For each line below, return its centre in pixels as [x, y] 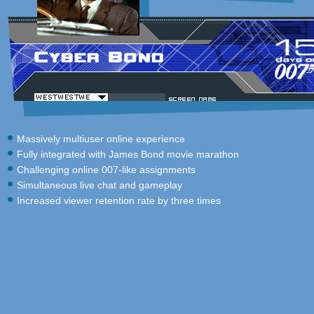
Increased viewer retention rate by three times [119, 200]
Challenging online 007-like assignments [106, 170]
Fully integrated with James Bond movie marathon [128, 154]
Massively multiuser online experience [101, 139]
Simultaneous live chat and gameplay [100, 185]
